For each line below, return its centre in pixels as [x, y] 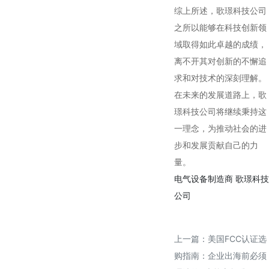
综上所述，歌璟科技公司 [220, 11]
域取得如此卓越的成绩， [220, 44]
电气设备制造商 [204, 179]
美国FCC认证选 [237, 239]
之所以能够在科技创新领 [220, 28]
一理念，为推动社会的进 [220, 128]
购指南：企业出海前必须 [220, 256]
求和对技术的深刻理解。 [220, 78]
